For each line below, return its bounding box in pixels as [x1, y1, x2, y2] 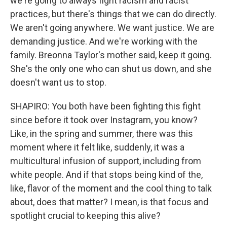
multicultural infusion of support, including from [10, 156, 201, 166]
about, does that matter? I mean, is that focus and [10, 197, 208, 207]
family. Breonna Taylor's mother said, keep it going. [10, 50, 212, 60]
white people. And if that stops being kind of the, [10, 169, 203, 180]
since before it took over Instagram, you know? [10, 115, 198, 125]
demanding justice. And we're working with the [10, 36, 198, 47]
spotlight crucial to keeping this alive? [10, 210, 161, 221]
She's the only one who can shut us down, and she [10, 63, 212, 74]
